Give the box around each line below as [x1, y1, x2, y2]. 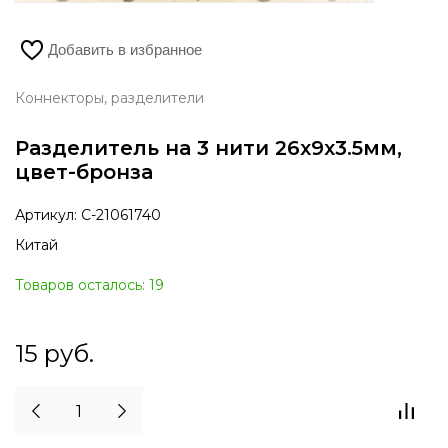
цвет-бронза [15, 160, 153, 184]
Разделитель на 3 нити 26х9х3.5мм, [15, 136, 402, 160]
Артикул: [15, 206, 77, 224]
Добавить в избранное [48, 41, 202, 58]
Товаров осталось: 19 [15, 276, 164, 294]
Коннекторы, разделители [15, 89, 204, 107]
